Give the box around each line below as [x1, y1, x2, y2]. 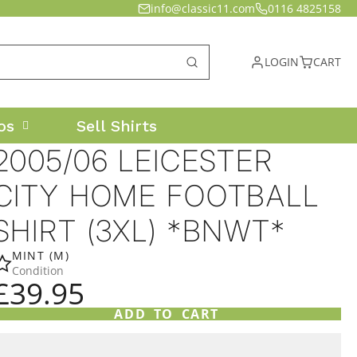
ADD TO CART [114, 305, 220, 323]
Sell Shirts [76, 116, 157, 135]
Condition [11, 263, 64, 278]
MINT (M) [11, 248, 70, 263]
